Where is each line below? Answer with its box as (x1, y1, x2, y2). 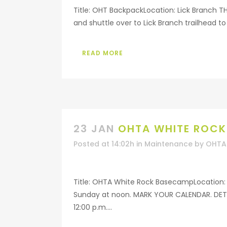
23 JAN (73, 122, 115, 136)
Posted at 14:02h (73, 139, 134, 149)
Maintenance (144, 139, 193, 149)
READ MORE (82, 49, 123, 57)
